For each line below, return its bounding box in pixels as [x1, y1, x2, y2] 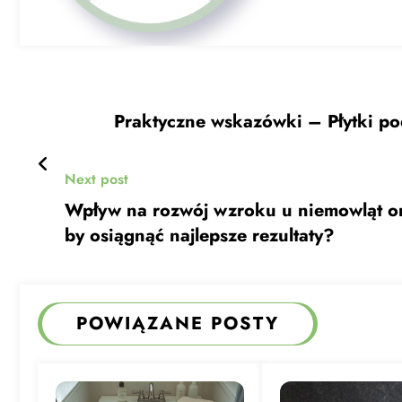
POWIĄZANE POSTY [76, 310, 279, 337]
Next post [65, 169, 128, 190]
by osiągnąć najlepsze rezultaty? [65, 223, 335, 249]
